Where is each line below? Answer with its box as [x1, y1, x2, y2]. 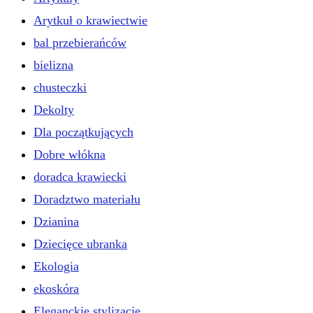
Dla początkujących [34, 124, 133, 139]
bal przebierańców [34, 35, 126, 50]
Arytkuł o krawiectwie [34, 13, 147, 27]
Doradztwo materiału [34, 191, 140, 206]
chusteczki [34, 80, 87, 94]
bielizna [34, 57, 73, 72]
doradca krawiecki [34, 169, 126, 184]
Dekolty [34, 102, 74, 117]
